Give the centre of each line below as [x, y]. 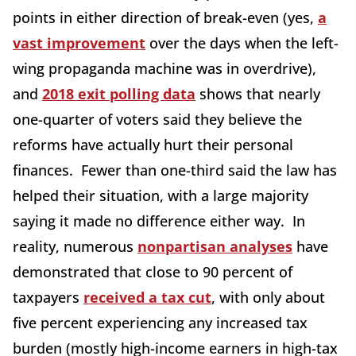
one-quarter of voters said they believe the [157, 120]
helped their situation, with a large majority [161, 196]
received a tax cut [147, 298]
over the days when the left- [242, 43]
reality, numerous [75, 247]
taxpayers [48, 298]
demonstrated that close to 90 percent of [153, 272]
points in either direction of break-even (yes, [165, 18]
